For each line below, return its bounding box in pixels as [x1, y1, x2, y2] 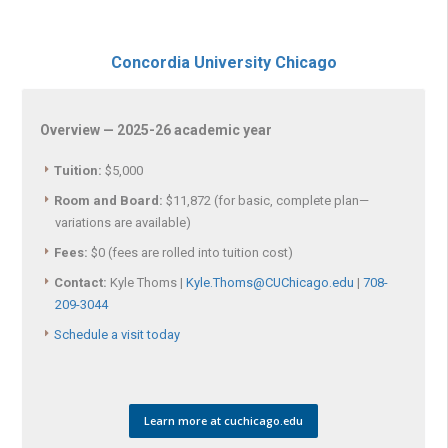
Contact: [54, 274, 107, 290]
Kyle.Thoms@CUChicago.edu [186, 274, 354, 290]
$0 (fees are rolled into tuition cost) [88, 244, 293, 260]
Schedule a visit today [54, 326, 180, 342]
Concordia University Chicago [110, 53, 337, 73]
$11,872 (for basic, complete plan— [163, 192, 369, 208]
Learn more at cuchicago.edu [144, 412, 303, 428]
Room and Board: [54, 192, 163, 208]
